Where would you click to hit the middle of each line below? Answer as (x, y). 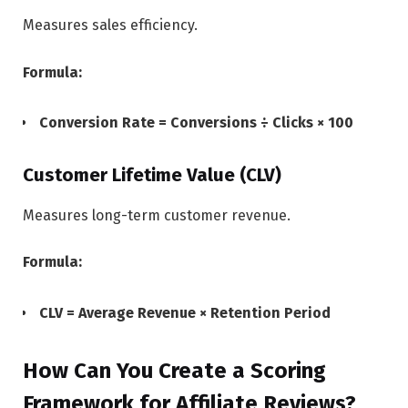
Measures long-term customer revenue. (157, 215)
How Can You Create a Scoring (174, 371)
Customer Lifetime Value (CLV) (152, 175)
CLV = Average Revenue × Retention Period (185, 312)
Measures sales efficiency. (110, 25)
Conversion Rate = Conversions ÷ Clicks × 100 (196, 123)
